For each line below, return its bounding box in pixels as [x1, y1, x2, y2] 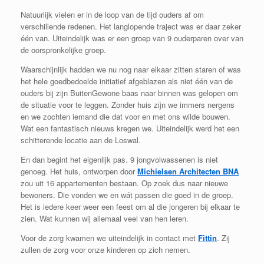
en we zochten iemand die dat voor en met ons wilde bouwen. [21, 110, 230, 122]
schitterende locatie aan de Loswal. [21, 134, 141, 146]
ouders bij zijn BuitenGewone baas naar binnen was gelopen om [21, 87, 238, 98]
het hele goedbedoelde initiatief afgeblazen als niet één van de [21, 75, 233, 87]
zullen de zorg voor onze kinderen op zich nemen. [21, 243, 190, 255]
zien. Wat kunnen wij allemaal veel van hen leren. [21, 212, 189, 224]
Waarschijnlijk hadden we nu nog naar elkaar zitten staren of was [21, 63, 241, 75]
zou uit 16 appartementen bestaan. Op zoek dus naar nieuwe [21, 177, 228, 189]
